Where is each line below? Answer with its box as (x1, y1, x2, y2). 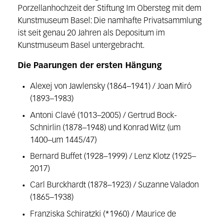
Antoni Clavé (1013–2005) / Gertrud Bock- (30, 111, 178, 120)
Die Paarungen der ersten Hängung (17, 62, 162, 71)
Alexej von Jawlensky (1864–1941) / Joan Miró (30, 82, 192, 91)
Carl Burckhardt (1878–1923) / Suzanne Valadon (30, 181, 199, 190)
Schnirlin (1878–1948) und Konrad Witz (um (30, 123, 181, 132)
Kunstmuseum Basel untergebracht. (17, 41, 145, 50)
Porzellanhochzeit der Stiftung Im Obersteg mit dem (17, 4, 201, 13)
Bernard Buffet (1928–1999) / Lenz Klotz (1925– (30, 152, 196, 161)
